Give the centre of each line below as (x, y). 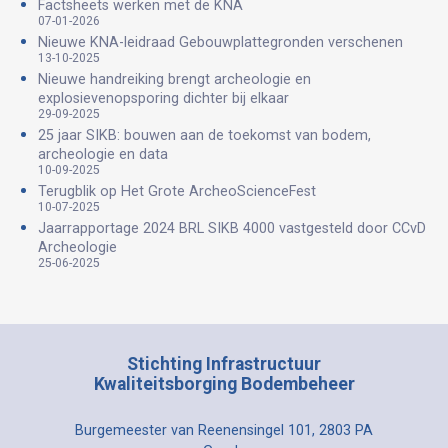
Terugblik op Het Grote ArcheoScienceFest (177, 191)
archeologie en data (103, 154)
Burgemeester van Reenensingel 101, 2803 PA (224, 430)
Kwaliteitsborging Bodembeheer (224, 383)
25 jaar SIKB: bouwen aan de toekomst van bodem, (204, 135)
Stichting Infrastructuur (224, 363)
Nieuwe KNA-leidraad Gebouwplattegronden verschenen (220, 42)
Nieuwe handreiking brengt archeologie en (174, 79)
